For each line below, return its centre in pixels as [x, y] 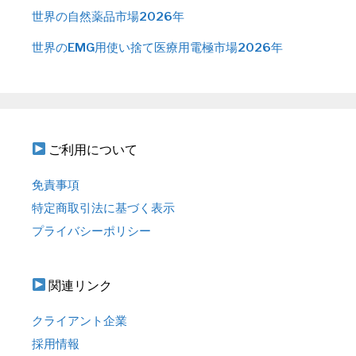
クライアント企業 [79, 321]
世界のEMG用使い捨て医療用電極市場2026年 [157, 47]
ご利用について [92, 149]
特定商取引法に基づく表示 [103, 208]
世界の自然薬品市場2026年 [108, 16]
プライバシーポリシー [91, 231]
